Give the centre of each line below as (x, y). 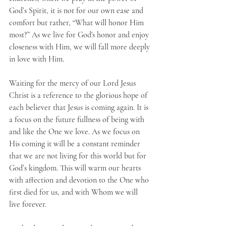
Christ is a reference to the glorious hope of (79, 95)
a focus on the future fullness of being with (78, 120)
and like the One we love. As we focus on (75, 132)
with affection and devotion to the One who (80, 180)
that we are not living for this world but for (79, 156)
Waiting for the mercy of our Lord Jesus (73, 83)
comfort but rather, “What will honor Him (77, 23)
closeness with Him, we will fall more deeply (80, 47)
